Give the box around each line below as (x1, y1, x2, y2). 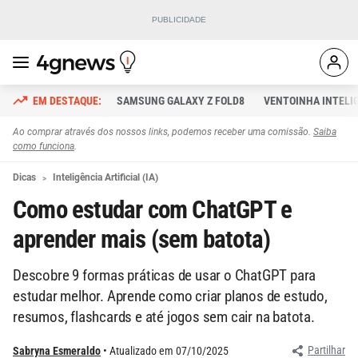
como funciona (13, 141, 74, 152)
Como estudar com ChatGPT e (13, 195, 292, 225)
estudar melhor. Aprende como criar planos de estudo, (13, 287, 328, 305)
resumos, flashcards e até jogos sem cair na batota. (13, 308, 315, 326)
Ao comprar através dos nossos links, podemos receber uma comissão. (13, 126, 313, 137)
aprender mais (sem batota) (13, 225, 271, 254)
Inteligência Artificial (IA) (53, 172, 158, 183)
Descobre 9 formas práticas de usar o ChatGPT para (13, 266, 316, 284)
